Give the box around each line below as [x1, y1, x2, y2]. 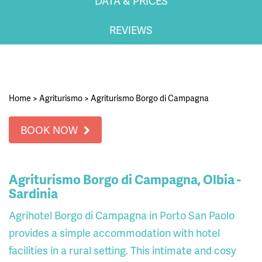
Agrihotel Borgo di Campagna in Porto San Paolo [9, 207, 235, 222]
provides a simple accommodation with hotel [9, 225, 220, 240]
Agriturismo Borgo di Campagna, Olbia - [9, 170, 241, 188]
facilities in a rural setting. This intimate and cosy [9, 242, 236, 257]
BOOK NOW [20, 122, 78, 137]
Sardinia [9, 184, 58, 202]
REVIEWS [109, 22, 153, 37]
